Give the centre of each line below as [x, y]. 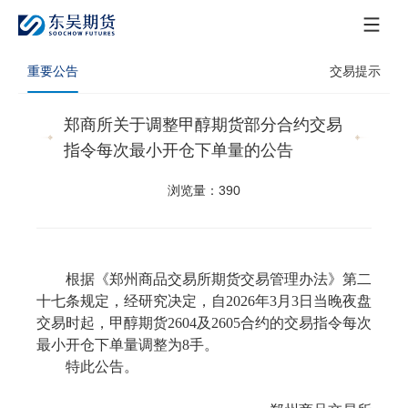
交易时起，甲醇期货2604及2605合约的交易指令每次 [204, 323]
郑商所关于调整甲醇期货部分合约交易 [203, 125]
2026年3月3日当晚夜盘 [299, 301]
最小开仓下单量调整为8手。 [127, 345]
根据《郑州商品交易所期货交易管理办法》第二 [219, 279]
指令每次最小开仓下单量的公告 [178, 150]
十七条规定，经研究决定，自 [131, 301]
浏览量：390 [204, 190]
